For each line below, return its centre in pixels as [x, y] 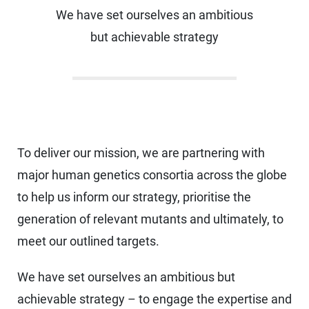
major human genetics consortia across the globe [152, 175]
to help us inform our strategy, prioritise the [134, 197]
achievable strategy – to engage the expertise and [154, 299]
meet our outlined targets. [88, 241]
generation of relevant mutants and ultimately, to [150, 219]
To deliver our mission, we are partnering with [141, 153]
